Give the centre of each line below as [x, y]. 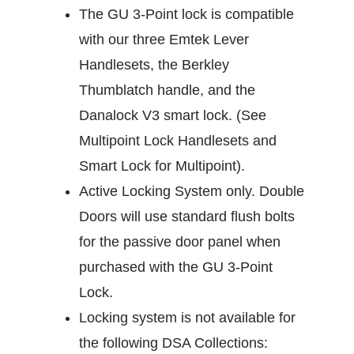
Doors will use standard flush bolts [187, 217]
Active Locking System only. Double [192, 192]
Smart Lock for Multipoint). [162, 166]
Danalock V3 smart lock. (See [173, 116]
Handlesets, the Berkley [154, 65]
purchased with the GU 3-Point [176, 267]
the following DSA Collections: [173, 343]
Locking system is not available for [187, 318]
